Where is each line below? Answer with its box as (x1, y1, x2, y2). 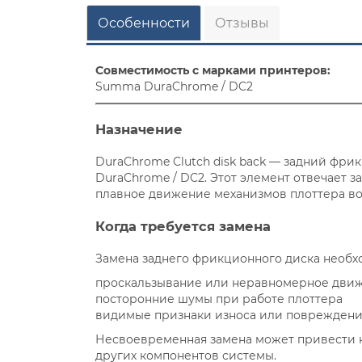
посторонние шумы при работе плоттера (95, 291, 343, 306)
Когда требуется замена (95, 217, 271, 234)
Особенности (97, 15, 190, 32)
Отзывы (214, 15, 269, 32)
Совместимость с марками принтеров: (95, 62, 331, 78)
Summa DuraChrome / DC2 (95, 78, 257, 94)
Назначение (95, 120, 183, 137)
